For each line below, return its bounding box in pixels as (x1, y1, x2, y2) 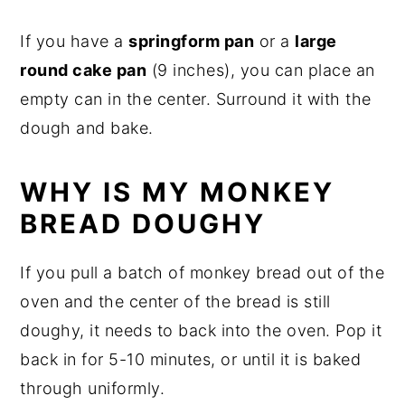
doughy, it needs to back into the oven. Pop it (20, 320, 382, 340)
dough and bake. (20, 118, 154, 137)
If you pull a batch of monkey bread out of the (20, 262, 385, 282)
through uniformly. (20, 378, 165, 398)
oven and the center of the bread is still (20, 291, 331, 311)
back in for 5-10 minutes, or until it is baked (20, 349, 362, 369)
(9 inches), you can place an (146, 60, 375, 80)
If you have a (20, 31, 129, 51)
